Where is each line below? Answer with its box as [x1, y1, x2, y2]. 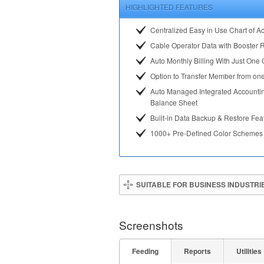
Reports [184, 246, 211, 256]
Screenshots [119, 217, 183, 233]
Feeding [132, 246, 159, 256]
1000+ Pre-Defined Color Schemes [150, 128, 263, 138]
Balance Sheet [150, 97, 197, 107]
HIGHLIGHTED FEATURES [126, 2, 213, 12]
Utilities [236, 246, 262, 256]
